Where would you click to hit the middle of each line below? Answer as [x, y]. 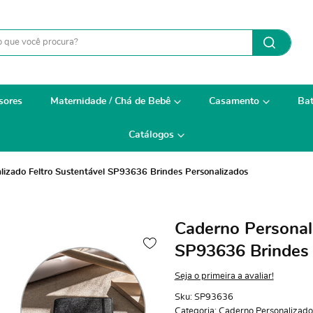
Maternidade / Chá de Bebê [110, 101]
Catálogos [151, 135]
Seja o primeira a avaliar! [224, 276]
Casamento [234, 101]
